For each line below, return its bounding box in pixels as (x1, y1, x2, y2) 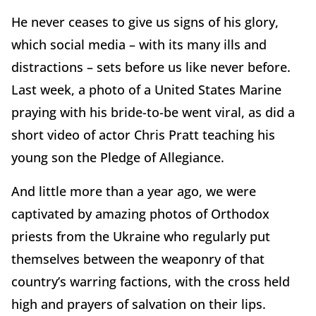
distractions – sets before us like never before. (11, 58, 291, 75)
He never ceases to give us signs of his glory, (11, 13, 279, 30)
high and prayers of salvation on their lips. (11, 295, 266, 312)
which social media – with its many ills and (11, 35, 267, 53)
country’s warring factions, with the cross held (11, 272, 290, 290)
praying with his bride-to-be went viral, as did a (11, 103, 295, 121)
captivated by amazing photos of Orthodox (11, 205, 269, 222)
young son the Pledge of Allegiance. (11, 148, 224, 166)
